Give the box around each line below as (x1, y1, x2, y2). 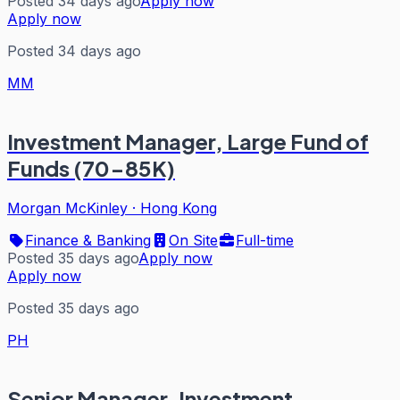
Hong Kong (140, 199, 217, 218)
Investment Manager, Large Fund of (7, 128, 369, 155)
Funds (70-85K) (7, 154, 175, 182)
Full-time (236, 231, 294, 250)
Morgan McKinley (7, 199, 128, 218)
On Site (169, 231, 218, 250)
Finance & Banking (25, 231, 151, 250)
